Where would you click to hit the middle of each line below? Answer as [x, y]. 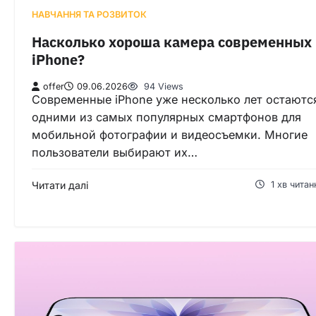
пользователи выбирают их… [115, 153]
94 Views [162, 87]
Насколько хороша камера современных [172, 42]
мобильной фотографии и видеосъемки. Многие [170, 135]
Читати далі [60, 186]
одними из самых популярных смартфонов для [166, 117]
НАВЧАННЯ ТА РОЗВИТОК [89, 14]
